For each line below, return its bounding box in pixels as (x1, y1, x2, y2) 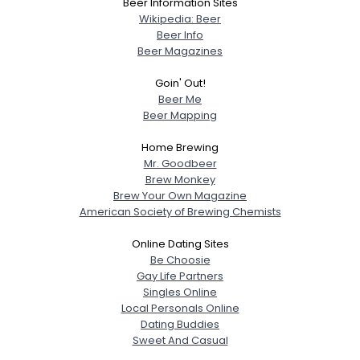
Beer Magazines (137, 43, 223, 59)
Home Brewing (141, 139, 219, 155)
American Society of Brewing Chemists (79, 203, 281, 219)
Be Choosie (149, 252, 211, 268)
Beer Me (158, 91, 202, 107)
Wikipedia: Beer (139, 10, 221, 27)
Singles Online (143, 284, 217, 300)
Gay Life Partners (137, 268, 223, 284)
